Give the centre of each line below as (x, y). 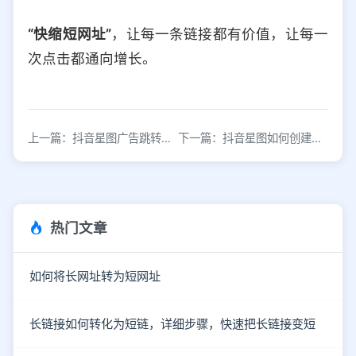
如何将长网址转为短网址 (95, 277)
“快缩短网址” (70, 34)
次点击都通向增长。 (92, 59)
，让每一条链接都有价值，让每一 (220, 34)
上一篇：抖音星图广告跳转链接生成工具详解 (166, 138)
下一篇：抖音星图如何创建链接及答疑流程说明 (316, 138)
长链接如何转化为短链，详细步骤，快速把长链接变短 (172, 324)
